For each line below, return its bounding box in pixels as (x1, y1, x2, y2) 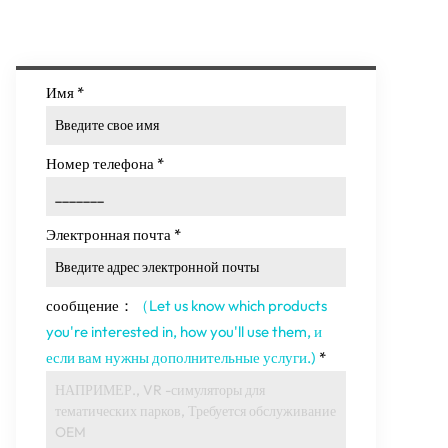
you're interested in (46, 322, 173, 341)
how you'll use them (180, 322, 307, 341)
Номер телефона (46, 154, 154, 173)
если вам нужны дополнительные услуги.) (46, 348, 316, 367)
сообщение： (46, 296, 134, 315)
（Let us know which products (134, 296, 327, 315)
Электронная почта (46, 225, 171, 244)
